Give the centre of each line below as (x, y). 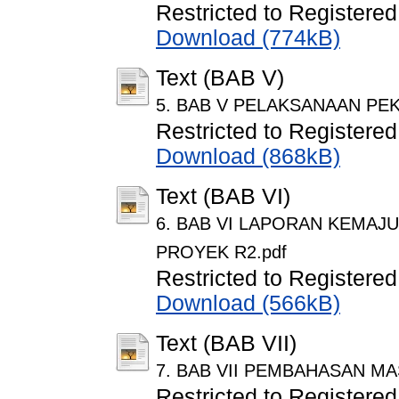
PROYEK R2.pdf (221, 252)
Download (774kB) (248, 38)
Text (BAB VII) (226, 344)
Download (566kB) (248, 304)
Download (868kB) (248, 157)
